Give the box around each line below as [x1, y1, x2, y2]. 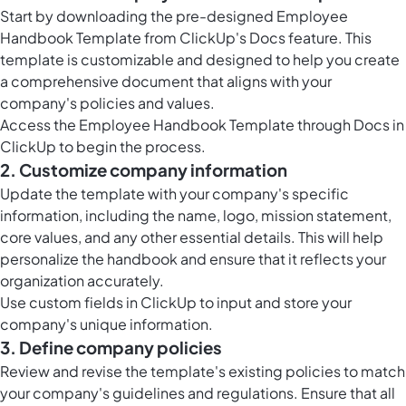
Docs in [353, 115, 404, 135]
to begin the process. [56, 137, 206, 157]
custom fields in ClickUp [29, 293, 197, 313]
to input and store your [197, 293, 352, 313]
